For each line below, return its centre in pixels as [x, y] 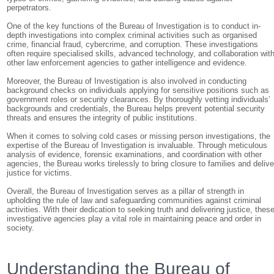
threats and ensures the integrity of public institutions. [102, 118]
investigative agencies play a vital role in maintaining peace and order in [134, 219]
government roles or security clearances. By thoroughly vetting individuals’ [139, 99]
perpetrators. [29, 8]
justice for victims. [40, 173]
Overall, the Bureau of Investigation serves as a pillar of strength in [126, 191]
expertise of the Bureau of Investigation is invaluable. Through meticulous [137, 145]
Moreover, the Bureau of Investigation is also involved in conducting [127, 81]
